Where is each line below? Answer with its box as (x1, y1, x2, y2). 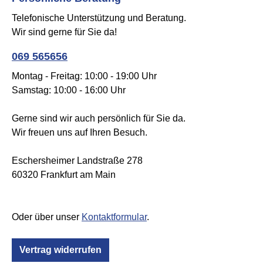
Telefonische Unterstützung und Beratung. (12, 13, 186, 23)
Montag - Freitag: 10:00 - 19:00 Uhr (12, 71, 157, 82)
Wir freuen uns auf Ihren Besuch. (12, 127, 147, 138)
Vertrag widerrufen (19, 245, 102, 255)
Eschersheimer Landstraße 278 (12, 156, 143, 166)
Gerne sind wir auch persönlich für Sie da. (12, 113, 186, 124)
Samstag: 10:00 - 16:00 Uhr (12, 85, 126, 96)
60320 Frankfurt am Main (12, 170, 116, 180)
